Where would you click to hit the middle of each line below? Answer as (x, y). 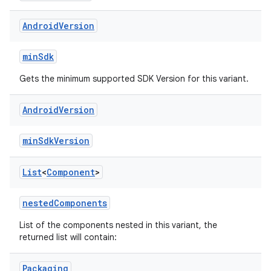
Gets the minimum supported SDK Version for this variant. (134, 79)
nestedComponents (65, 203)
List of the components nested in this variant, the (118, 225)
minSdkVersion (56, 141)
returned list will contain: (68, 237)
